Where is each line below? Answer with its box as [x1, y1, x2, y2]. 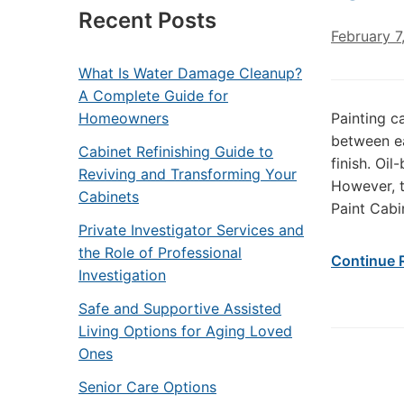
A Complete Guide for [78, 87, 228, 105]
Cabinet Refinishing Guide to [78, 142, 273, 161]
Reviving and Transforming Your [78, 165, 297, 183]
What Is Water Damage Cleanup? [78, 64, 302, 82]
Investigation [78, 266, 166, 284]
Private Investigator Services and [78, 221, 304, 239]
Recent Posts [78, 7, 216, 33]
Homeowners [78, 109, 169, 127]
